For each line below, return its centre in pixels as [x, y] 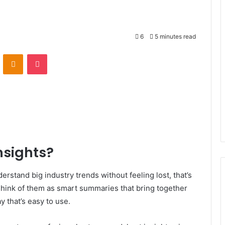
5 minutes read [175, 36]
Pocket [58, 54]
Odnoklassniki [44, 54]
